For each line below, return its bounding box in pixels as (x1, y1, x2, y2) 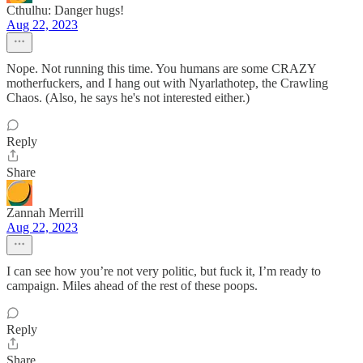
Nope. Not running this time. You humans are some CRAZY (6, 62, 316, 75)
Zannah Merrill (6, 206, 83, 220)
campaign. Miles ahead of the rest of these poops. (6, 279, 258, 293)
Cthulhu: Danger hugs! (6, 3, 124, 17)
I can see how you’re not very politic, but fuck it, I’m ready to (6, 264, 321, 278)
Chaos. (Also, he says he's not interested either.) (6, 91, 250, 105)
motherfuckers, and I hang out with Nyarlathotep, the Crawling (6, 76, 328, 90)
